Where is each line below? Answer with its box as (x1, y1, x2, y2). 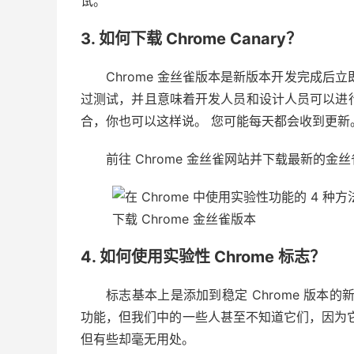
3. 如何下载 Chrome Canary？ (81, 28, 302, 48)
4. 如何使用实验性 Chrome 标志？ (81, 247, 326, 266)
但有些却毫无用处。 (81, 330, 194, 347)
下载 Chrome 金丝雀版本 (112, 210, 256, 227)
